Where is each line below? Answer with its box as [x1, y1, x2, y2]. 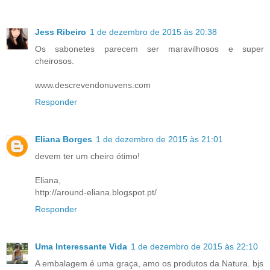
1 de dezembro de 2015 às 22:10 [131, 241, 258, 251]
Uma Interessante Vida [35, 241, 127, 251]
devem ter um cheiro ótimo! [35, 151, 140, 161]
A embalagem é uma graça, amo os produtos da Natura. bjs [35, 258, 263, 268]
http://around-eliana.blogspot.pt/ [35, 187, 157, 197]
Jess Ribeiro [35, 27, 86, 37]
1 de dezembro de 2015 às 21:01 [96, 134, 223, 144]
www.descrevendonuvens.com [35, 80, 151, 90]
